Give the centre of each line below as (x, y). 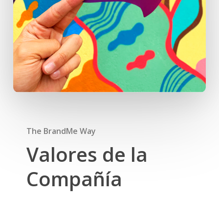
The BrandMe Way (61, 131)
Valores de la (87, 154)
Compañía (74, 179)
